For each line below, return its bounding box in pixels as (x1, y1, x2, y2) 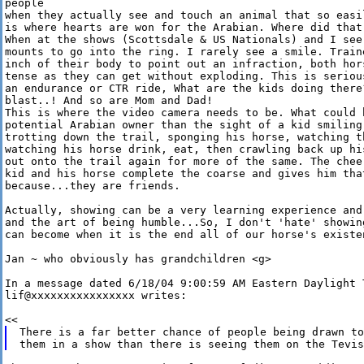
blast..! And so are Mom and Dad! (5, 94, 219, 107)
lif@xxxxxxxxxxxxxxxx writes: (5, 289, 187, 302)
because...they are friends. (5, 180, 180, 193)
